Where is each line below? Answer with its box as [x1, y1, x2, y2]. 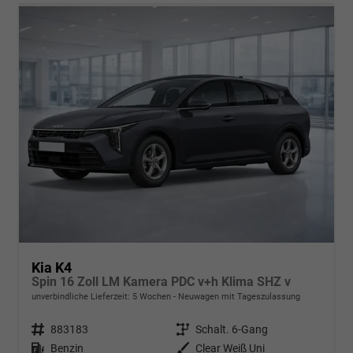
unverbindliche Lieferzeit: [32, 292, 132, 303]
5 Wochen [132, 292, 171, 303]
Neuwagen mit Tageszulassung [176, 292, 300, 303]
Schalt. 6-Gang [195, 323, 268, 336]
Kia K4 [32, 259, 72, 277]
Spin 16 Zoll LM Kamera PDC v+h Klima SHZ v [32, 274, 291, 290]
